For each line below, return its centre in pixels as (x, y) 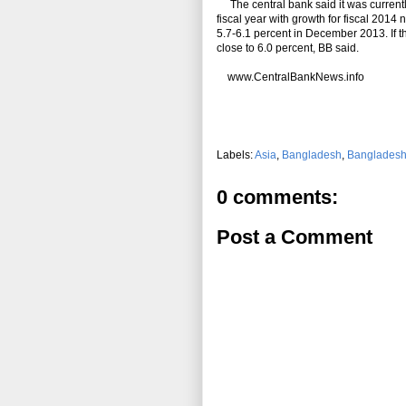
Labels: (236, 155)
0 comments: (277, 198)
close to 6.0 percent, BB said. (288, 48)
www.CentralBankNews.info (290, 77)
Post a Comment (295, 237)
